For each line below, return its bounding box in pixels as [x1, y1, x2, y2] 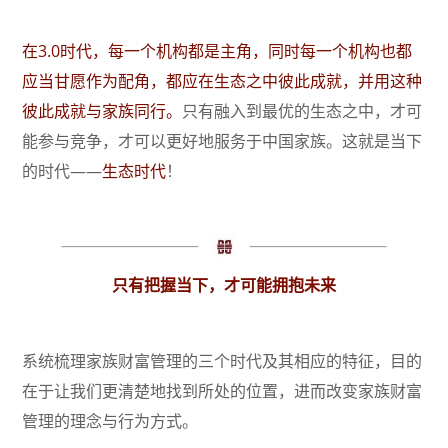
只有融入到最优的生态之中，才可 [182, 100, 423, 123]
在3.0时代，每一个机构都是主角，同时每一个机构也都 [22, 40, 413, 63]
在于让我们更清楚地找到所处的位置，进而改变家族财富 [22, 380, 423, 403]
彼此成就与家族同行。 [22, 100, 183, 123]
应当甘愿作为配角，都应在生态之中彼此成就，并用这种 [22, 70, 423, 93]
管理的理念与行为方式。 [22, 410, 199, 433]
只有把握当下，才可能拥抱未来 [112, 274, 336, 297]
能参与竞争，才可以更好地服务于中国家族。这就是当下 [22, 130, 423, 153]
